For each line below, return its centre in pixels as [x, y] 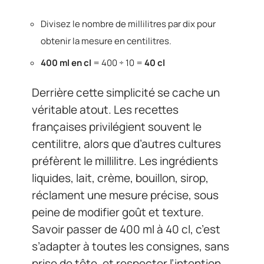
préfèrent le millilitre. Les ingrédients [125, 161]
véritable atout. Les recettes [105, 110]
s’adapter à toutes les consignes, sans [131, 246]
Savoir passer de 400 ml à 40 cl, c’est [126, 229]
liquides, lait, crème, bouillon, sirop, [120, 178]
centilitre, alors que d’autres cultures [126, 144]
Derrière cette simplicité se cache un [126, 93]
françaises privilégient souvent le [117, 127]
